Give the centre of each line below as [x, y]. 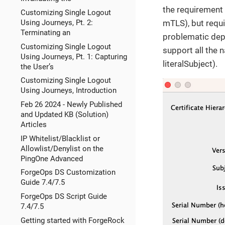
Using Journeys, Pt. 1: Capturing [74, 57]
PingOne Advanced [51, 158]
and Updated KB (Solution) [64, 114]
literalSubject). [190, 64]
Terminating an [45, 32]
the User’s [37, 67]
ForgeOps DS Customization [68, 173]
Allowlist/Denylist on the [62, 148]
